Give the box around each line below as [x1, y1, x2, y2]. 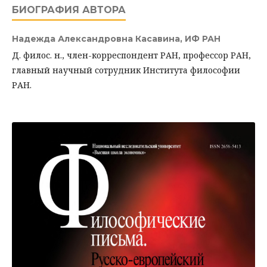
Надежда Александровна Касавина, [12, 33, 185, 44]
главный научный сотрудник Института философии [12, 64, 240, 76]
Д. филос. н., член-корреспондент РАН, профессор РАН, [12, 49, 251, 61]
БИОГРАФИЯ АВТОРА [12, 4, 126, 15]
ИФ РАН [185, 33, 221, 44]
